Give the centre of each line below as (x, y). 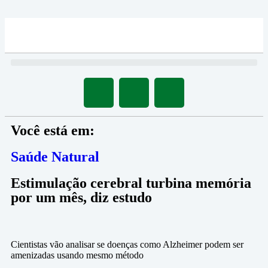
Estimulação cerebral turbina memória (131, 183)
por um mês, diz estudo (81, 197)
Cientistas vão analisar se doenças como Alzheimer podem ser (127, 244)
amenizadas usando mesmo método (77, 255)
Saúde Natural (55, 157)
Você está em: (53, 130)
